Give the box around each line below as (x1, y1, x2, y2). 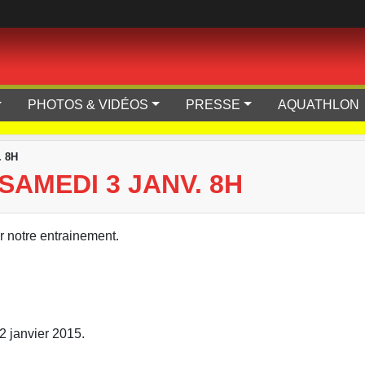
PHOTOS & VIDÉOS (28, 98, 149, 112)
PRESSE (186, 98, 241, 112)
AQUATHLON (277, 98, 363, 112)
